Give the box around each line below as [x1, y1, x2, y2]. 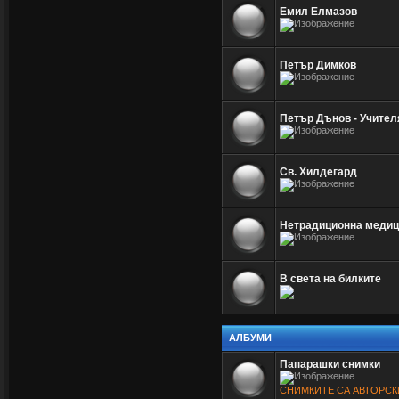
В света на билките [280, 273, 381, 285]
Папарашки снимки [280, 358, 380, 370]
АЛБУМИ [229, 332, 272, 343]
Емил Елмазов [280, 5, 357, 18]
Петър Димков [280, 59, 356, 71]
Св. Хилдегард [280, 166, 357, 178]
